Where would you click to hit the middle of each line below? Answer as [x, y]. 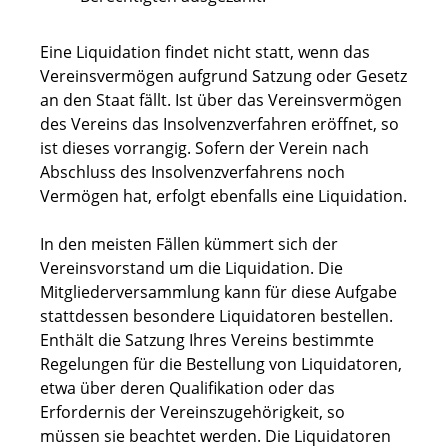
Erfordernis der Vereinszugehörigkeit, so [192, 412]
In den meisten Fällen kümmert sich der [189, 244]
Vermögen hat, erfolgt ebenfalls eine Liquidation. [223, 196]
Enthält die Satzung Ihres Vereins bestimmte [207, 340]
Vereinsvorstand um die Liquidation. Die [191, 268]
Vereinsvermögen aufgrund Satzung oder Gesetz [223, 76]
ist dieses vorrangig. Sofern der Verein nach [204, 148]
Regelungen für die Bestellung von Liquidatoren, [221, 364]
